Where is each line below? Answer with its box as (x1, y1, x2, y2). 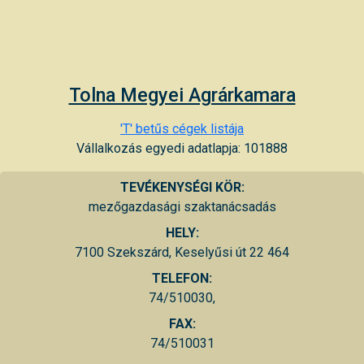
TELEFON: (152, 270, 212, 286)
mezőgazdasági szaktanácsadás (88, 198, 276, 214)
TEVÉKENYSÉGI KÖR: (119, 179, 245, 195)
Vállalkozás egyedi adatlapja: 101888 (76, 140, 288, 156)
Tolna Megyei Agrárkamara (68, 83, 296, 106)
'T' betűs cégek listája (120, 120, 244, 136)
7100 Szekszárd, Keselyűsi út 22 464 (75, 244, 289, 260)
